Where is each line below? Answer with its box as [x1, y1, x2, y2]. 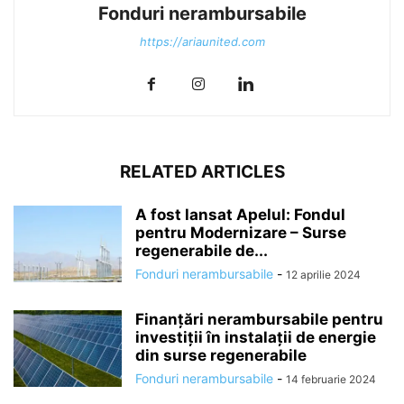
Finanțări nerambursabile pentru [135, 309, 383, 328]
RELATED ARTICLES [119, 161, 285, 182]
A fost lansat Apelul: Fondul [135, 205, 345, 224]
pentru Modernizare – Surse [135, 223, 346, 242]
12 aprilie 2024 [286, 267, 361, 281]
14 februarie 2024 [286, 372, 376, 386]
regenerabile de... [135, 241, 268, 260]
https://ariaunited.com [139, 33, 265, 49]
